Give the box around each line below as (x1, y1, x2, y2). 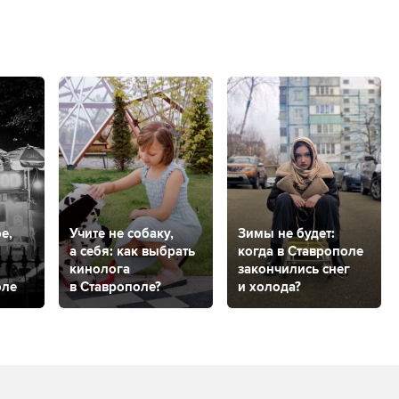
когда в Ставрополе (238, 242, 363, 259)
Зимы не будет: (238, 224, 335, 241)
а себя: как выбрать (69, 242, 195, 259)
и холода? (238, 278, 301, 295)
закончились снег (238, 260, 350, 277)
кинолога (69, 260, 130, 277)
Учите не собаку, (69, 224, 174, 241)
